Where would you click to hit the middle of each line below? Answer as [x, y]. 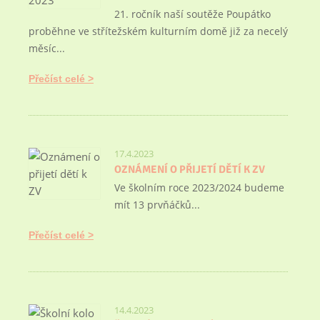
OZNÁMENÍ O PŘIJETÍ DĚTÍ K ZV [190, 169]
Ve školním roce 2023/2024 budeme [199, 187]
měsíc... [47, 48]
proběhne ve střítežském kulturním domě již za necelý [158, 31]
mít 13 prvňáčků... [157, 205]
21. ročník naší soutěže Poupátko [192, 14]
